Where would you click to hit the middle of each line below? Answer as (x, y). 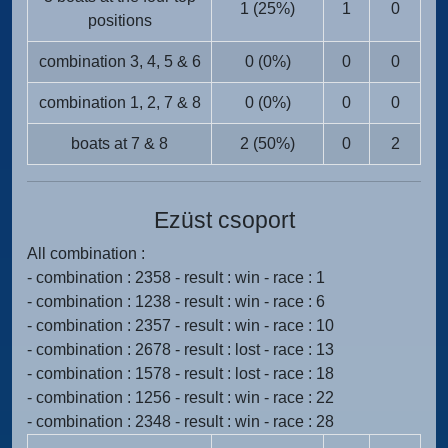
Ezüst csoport (224, 220)
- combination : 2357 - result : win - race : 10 (180, 325)
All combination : (86, 253)
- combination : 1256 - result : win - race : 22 (180, 397)
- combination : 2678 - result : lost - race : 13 (180, 349)
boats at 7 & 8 (119, 143)
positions (119, 20)
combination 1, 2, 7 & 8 (119, 102)
